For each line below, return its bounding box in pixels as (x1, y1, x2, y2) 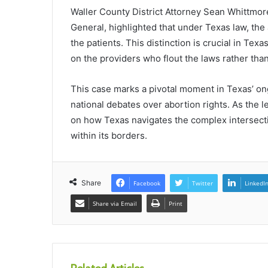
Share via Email (93, 199, 137, 208)
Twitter (192, 178, 213, 187)
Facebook (133, 178, 160, 187)
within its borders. (71, 129, 147, 141)
